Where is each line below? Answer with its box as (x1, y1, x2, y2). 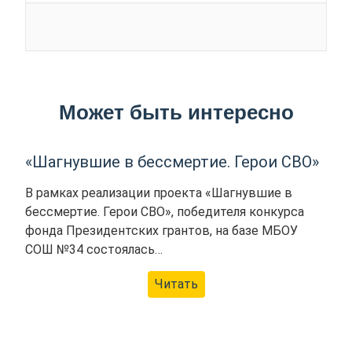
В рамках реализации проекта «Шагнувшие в (25, 185, 293, 201)
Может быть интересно (58, 101, 294, 125)
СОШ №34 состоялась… (25, 242, 163, 258)
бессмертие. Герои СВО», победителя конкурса (25, 204, 305, 220)
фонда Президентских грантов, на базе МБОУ (25, 223, 299, 239)
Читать (154, 277, 198, 292)
